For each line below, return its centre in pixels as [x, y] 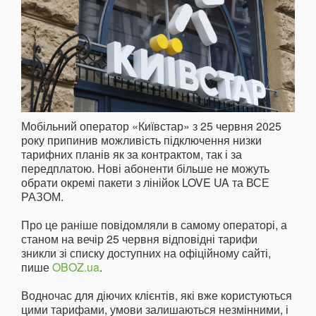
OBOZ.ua [76, 267]
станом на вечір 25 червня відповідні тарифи [139, 239]
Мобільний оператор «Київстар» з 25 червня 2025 [151, 126]
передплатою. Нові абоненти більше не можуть [145, 169]
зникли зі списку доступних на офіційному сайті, [146, 253]
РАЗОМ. [42, 197]
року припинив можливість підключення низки [141, 140]
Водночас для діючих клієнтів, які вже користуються [157, 296]
